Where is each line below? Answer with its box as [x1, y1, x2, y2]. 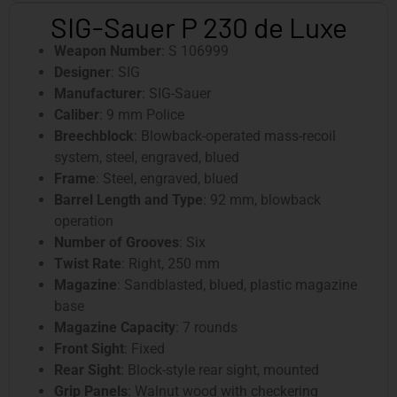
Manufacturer [54, 84, 142, 102]
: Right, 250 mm [121, 254, 220, 272]
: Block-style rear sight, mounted [121, 361, 319, 378]
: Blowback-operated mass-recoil [134, 127, 336, 144]
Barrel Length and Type [54, 191, 203, 208]
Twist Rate [54, 254, 121, 272]
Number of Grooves [54, 233, 179, 251]
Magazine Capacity [54, 318, 175, 336]
